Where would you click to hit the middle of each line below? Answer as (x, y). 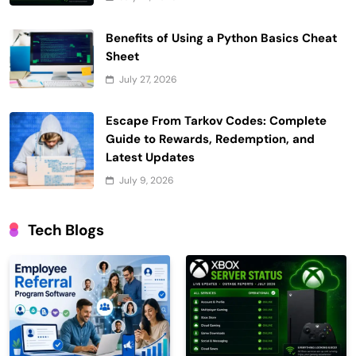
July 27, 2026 (148, 79)
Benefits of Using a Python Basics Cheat (221, 38)
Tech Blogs (66, 230)
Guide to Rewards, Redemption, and (210, 139)
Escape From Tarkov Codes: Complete (216, 120)
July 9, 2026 (147, 180)
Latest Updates (150, 157)
